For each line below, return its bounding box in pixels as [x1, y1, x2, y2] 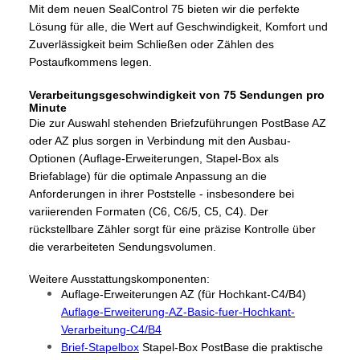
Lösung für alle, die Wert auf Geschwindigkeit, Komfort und [29, 19, 328, 33]
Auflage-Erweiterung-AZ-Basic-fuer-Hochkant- [61, 305, 295, 318]
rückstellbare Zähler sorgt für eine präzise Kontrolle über [29, 222, 316, 235]
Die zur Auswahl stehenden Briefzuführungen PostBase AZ [29, 116, 326, 129]
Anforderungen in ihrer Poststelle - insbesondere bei [29, 186, 294, 200]
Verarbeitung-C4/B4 [61, 322, 162, 336]
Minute [29, 100, 67, 114]
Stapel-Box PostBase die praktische [142, 340, 323, 354]
